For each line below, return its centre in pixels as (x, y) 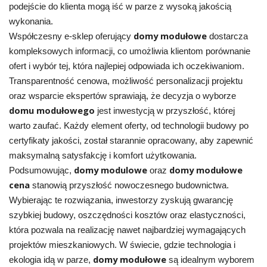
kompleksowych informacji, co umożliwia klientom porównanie (129, 51)
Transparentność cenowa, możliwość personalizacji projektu (125, 81)
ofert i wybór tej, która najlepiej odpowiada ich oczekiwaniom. (126, 66)
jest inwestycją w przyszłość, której (164, 111)
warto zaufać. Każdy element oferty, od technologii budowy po (128, 125)
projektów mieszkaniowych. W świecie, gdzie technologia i (122, 245)
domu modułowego (52, 110)
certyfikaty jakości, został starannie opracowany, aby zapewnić (131, 140)
